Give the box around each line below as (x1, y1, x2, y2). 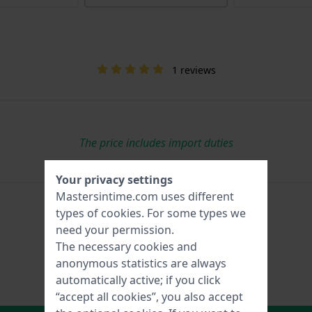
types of (56, 205, 101, 221)
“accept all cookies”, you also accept (56, 289, 243, 304)
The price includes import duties (79, 134, 233, 150)
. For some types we (141, 205, 246, 221)
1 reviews (171, 63, 216, 77)
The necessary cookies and (56, 239, 197, 254)
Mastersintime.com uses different (56, 189, 234, 204)
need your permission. (56, 222, 174, 237)
